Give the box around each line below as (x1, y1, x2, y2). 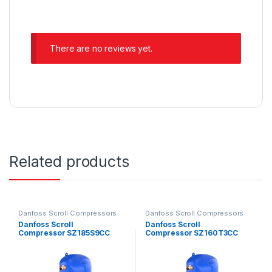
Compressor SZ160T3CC (144, 228, 242, 237)
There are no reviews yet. (50, 43, 152, 54)
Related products (9, 152, 129, 171)
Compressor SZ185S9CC (18, 228, 114, 237)
